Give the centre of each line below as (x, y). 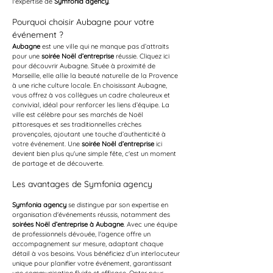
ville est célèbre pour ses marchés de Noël (79, 115)
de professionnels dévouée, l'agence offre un (82, 234)
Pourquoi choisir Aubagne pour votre (84, 22)
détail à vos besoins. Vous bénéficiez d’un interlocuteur (97, 253)
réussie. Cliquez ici (143, 56)
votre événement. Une (47, 144)
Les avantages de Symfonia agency (82, 184)
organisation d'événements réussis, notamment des (92, 214)
